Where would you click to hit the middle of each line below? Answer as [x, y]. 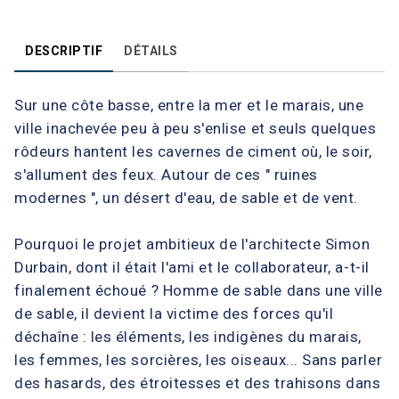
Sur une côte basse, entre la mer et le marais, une [189, 105]
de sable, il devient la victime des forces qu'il [174, 313]
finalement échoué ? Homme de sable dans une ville [199, 290]
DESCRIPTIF [64, 51]
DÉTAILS [151, 51]
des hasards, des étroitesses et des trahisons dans [198, 383]
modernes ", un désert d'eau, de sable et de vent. [186, 198]
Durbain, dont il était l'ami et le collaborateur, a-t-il [192, 267]
